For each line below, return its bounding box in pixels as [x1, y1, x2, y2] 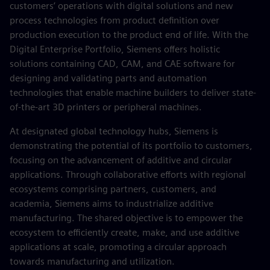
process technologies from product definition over [10, 14, 219, 26]
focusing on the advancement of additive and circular [10, 154, 232, 166]
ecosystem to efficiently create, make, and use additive [10, 227, 239, 238]
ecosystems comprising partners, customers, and [10, 183, 216, 195]
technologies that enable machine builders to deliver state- [10, 87, 256, 98]
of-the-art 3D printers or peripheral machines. [10, 101, 202, 113]
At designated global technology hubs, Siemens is [10, 125, 218, 137]
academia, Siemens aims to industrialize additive [10, 198, 213, 209]
